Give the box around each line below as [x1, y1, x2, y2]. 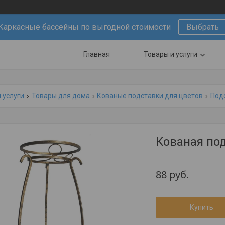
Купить [189, 203, 213, 211]
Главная [83, 50, 110, 58]
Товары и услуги [144, 50, 197, 58]
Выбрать [186, 22, 219, 32]
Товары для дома [31, 92, 90, 100]
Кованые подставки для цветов [97, 92, 203, 100]
